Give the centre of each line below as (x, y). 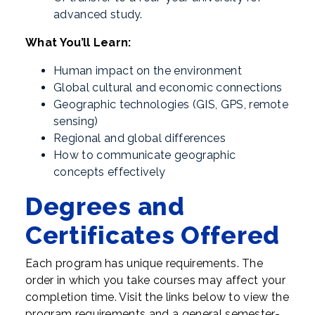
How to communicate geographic (145, 155)
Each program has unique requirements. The (144, 263)
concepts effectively (110, 172)
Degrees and (105, 206)
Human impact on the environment (148, 71)
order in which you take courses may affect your (156, 280)
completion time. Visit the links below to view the (157, 297)
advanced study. (98, 14)
